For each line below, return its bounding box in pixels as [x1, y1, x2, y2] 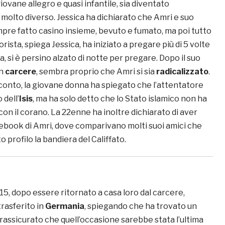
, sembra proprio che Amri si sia [36, 67, 156, 77]
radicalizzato [156, 67, 208, 77]
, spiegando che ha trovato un [84, 201, 197, 211]
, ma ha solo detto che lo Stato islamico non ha [33, 94, 207, 104]
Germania [45, 201, 84, 211]
